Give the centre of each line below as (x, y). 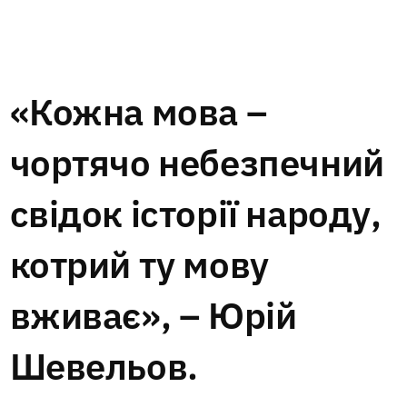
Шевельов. (104, 366)
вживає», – (109, 315)
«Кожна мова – (139, 111)
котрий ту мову (139, 264)
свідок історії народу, (195, 213)
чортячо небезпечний (197, 162)
